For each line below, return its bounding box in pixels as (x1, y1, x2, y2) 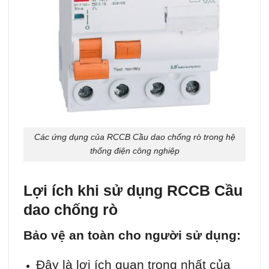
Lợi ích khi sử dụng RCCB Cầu (23, 182, 243, 199)
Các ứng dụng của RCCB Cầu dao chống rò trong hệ (34, 132, 235, 142)
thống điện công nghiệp (89, 146, 180, 156)
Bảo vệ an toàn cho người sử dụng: (23, 228, 241, 242)
